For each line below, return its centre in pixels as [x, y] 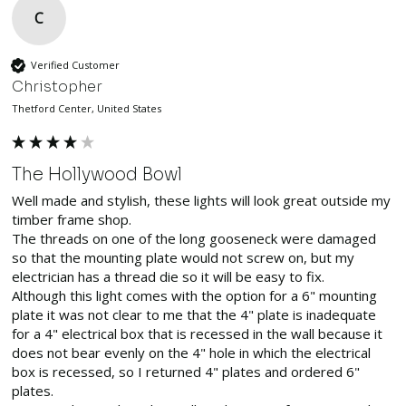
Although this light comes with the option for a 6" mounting [195, 295]
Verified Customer [76, 65]
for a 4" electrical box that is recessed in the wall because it [198, 333]
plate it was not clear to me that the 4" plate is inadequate [194, 314]
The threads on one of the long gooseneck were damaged [194, 238]
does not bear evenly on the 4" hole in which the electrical [192, 352]
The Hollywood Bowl [97, 174]
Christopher [58, 86]
